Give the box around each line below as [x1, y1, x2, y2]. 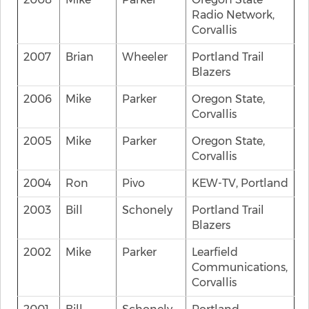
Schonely [122, 203, 172, 217]
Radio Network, [192, 8, 275, 21]
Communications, [192, 261, 288, 274]
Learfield [192, 246, 238, 259]
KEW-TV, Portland [192, 177, 288, 190]
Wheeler [122, 50, 168, 63]
